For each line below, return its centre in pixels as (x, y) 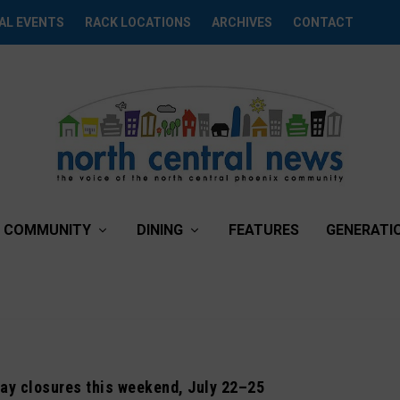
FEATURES (264, 230)
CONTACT (324, 22)
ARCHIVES (242, 22)
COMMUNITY (47, 230)
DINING (160, 230)
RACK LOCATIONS (138, 22)
